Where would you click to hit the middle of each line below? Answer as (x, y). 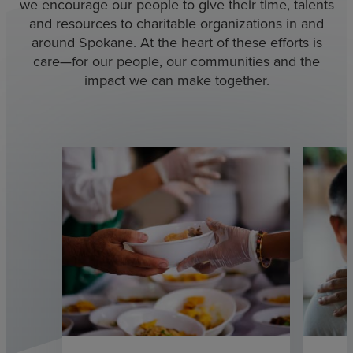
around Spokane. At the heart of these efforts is (176, 43)
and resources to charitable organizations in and (176, 24)
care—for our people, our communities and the (176, 62)
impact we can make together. (176, 81)
